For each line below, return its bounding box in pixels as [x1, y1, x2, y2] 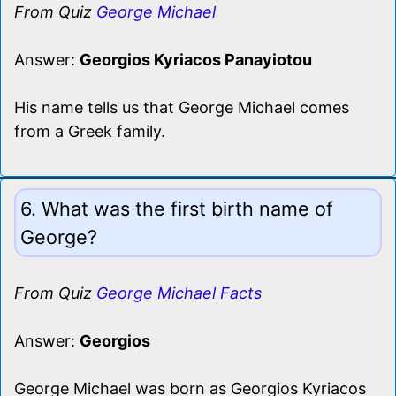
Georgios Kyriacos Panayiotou [80, 49, 312, 69]
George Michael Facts [96, 283, 262, 302]
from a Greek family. [14, 121, 165, 141]
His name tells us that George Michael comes [14, 97, 349, 117]
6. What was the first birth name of [20, 196, 333, 220]
